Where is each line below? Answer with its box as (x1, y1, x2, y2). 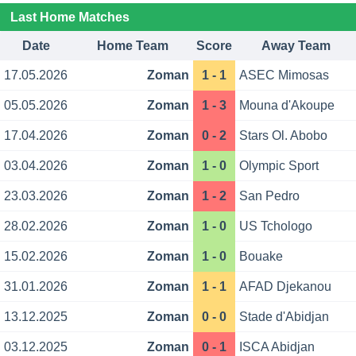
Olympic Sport (239, 159, 319, 173)
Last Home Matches (10, 10, 130, 25)
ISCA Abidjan (239, 340, 315, 354)
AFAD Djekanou (239, 280, 332, 294)
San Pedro (239, 189, 300, 203)
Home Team (96, 39, 168, 53)
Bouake (239, 250, 284, 264)
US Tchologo (239, 219, 313, 234)
